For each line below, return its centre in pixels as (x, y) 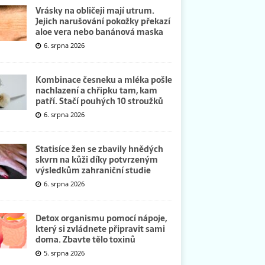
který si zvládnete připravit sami (100, 229)
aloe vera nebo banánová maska (99, 32)
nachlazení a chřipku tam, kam (96, 90)
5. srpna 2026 (64, 253)
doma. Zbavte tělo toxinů (85, 239)
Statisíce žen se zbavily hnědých (99, 149)
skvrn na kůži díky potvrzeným (96, 159)
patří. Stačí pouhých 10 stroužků (99, 101)
